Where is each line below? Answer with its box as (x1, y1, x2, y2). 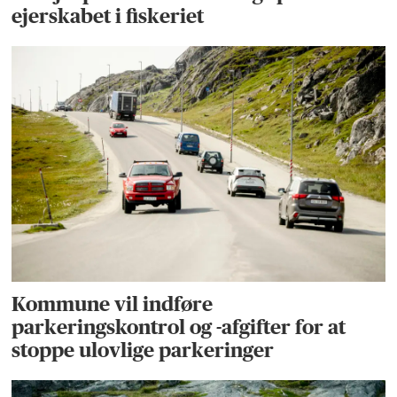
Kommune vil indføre (12, 292, 214, 316)
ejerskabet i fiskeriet (12, 4, 205, 28)
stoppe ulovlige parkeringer (12, 339, 275, 362)
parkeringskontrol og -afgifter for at (12, 315, 346, 339)
